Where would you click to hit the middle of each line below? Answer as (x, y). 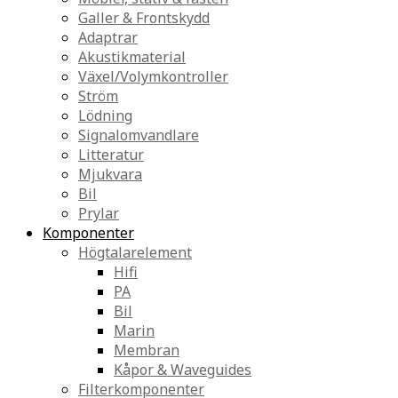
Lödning (105, 115)
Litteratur (111, 155)
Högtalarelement (135, 252)
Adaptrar (108, 37)
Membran (147, 350)
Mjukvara (110, 174)
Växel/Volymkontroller (153, 76)
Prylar (99, 213)
